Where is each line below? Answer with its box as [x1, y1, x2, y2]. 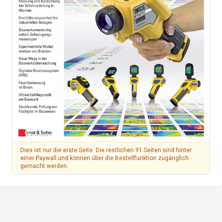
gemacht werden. [20, 163, 68, 170]
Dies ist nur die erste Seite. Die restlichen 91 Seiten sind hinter [20, 147, 192, 154]
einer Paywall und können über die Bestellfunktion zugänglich [20, 155, 189, 162]
